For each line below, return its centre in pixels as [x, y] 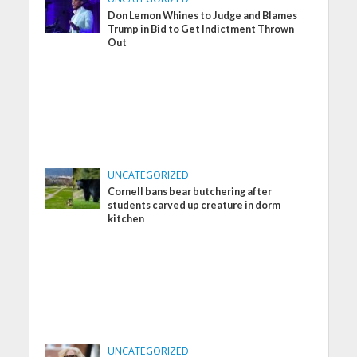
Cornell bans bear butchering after [190, 191]
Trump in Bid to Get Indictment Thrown [201, 29]
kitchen [126, 218]
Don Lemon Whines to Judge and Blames [203, 15]
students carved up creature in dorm [194, 205]
